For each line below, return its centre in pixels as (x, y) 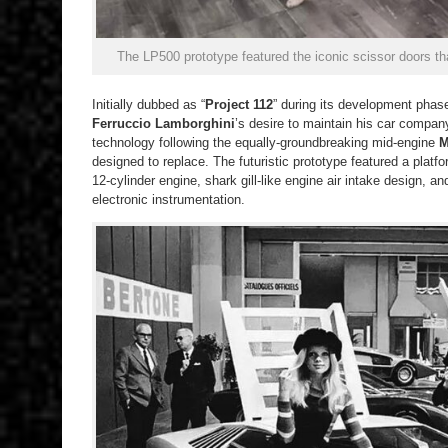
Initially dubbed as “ (148, 104)
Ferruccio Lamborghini (163, 123)
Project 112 (239, 104)
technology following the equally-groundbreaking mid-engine (265, 142)
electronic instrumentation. (168, 199)
